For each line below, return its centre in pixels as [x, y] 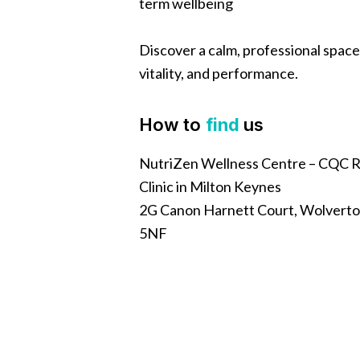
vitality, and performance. [219, 73]
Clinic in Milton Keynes [210, 186]
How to [172, 125]
